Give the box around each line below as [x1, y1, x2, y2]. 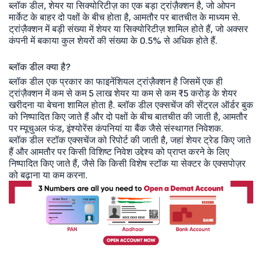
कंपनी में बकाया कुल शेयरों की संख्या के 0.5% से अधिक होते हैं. [9, 34, 218, 46]
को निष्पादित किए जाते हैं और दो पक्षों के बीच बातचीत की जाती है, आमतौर [9, 110, 247, 122]
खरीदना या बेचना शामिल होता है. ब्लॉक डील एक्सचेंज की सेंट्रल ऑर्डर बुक [9, 98, 253, 111]
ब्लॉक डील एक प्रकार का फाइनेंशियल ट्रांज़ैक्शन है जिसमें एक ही [9, 75, 223, 87]
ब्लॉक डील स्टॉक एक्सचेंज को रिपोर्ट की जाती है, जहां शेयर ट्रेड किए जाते [9, 133, 251, 146]
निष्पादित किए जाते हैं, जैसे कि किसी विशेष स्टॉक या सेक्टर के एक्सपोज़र [9, 157, 246, 169]
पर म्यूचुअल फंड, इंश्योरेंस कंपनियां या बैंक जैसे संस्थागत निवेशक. [9, 122, 223, 134]
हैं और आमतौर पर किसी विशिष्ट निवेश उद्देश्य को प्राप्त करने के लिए [9, 145, 229, 157]
